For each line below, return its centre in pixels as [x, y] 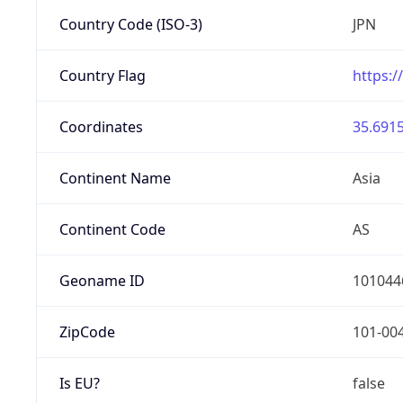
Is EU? [79, 383]
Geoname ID [102, 280]
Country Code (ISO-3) [130, 24]
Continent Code [112, 229]
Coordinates [101, 126]
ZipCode [87, 331]
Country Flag [102, 75]
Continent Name [115, 178]
